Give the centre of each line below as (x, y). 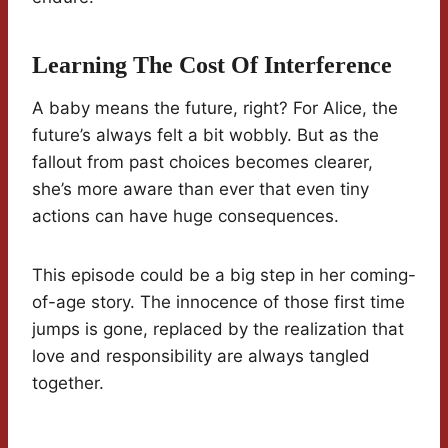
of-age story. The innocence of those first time (218, 302)
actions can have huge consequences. (185, 216)
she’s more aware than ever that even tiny (200, 189)
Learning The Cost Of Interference (212, 65)
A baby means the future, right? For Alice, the (215, 108)
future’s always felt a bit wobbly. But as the (205, 135)
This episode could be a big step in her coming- (224, 275)
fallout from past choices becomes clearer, (202, 162)
